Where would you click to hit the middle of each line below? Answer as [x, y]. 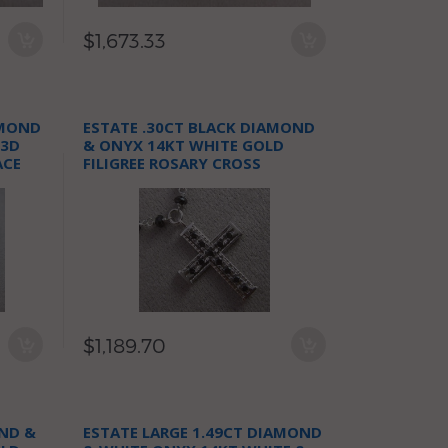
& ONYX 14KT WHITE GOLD [184, 145]
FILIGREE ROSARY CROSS [172, 163]
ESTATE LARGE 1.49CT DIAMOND [203, 432]
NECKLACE [121, 181]
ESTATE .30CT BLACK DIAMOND [199, 127]
